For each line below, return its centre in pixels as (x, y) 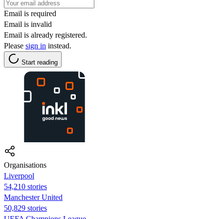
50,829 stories (25, 208)
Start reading (40, 62)
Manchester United (33, 197)
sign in (36, 45)
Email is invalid (28, 24)
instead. (59, 45)
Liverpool (19, 175)
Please (15, 45)
